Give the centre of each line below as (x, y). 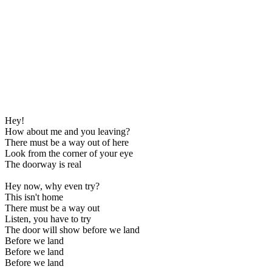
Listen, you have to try (48, 219)
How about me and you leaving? (67, 131)
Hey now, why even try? (52, 186)
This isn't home (34, 197)
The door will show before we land (72, 229)
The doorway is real (43, 164)
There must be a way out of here (67, 142)
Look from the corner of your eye (69, 153)
